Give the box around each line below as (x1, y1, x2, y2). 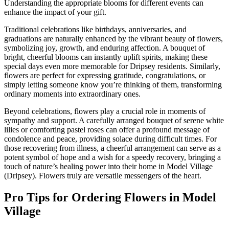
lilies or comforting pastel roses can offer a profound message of (4, 125, 210, 134)
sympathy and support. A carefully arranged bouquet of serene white (4, 116, 224, 125)
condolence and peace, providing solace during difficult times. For (4, 134, 217, 144)
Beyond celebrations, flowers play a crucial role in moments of (4, 107, 205, 116)
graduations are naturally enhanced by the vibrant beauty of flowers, (4, 34, 223, 43)
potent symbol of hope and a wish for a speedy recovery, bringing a (4, 153, 221, 162)
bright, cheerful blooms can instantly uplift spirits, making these (4, 53, 208, 62)
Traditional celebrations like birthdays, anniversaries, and (4, 25, 187, 34)
